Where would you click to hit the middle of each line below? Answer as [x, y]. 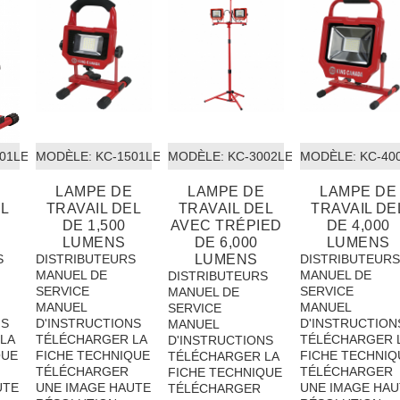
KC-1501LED [130, 156]
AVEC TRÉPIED [226, 225]
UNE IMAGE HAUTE [93, 387]
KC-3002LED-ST [273, 156]
